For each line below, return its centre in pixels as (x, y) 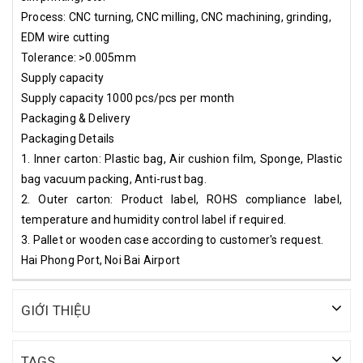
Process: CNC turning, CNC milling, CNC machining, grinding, (176, 17)
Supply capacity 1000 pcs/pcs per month (128, 98)
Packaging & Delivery (76, 118)
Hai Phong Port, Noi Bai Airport (101, 260)
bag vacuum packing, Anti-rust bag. (114, 179)
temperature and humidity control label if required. (154, 220)
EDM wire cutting (66, 37)
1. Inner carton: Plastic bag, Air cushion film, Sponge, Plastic (181, 159)
